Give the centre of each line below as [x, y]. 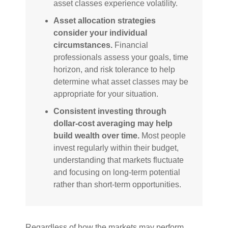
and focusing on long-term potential [117, 172]
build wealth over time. [96, 135]
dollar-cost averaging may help [113, 123]
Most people [163, 135]
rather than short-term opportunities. [117, 184]
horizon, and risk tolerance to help [114, 69]
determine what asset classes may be [121, 81]
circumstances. [83, 45]
